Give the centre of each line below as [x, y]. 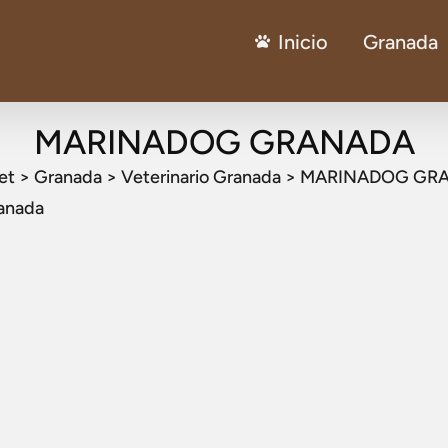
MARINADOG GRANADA [224, 142]
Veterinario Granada [201, 176]
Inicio [302, 42]
